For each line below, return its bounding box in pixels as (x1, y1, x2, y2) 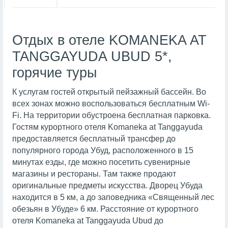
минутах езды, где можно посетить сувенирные (12, 158, 190, 167)
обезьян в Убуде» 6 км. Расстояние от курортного (12, 205, 198, 214)
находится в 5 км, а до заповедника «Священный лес (12, 193, 214, 202)
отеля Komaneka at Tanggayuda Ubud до (12, 216, 163, 225)
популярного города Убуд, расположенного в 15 (12, 146, 193, 155)
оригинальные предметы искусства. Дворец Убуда (12, 181, 203, 190)
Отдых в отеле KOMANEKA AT (12, 33, 207, 48)
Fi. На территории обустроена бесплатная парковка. (12, 111, 211, 120)
